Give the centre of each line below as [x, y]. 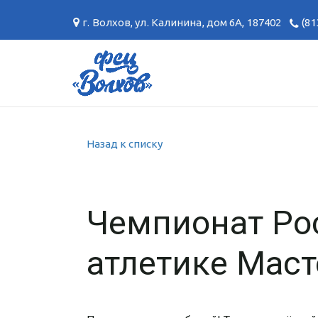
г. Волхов [107, 22]
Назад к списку [125, 144]
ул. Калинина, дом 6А [189, 22]
